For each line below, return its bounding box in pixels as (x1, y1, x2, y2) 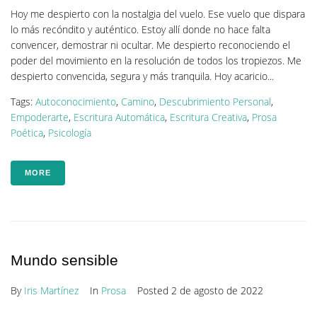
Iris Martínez (24, 283, 79, 297)
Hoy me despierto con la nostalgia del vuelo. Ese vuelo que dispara (11, 6, 305, 21)
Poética (11, 125, 43, 139)
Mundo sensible (11, 251, 118, 268)
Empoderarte (11, 110, 69, 124)
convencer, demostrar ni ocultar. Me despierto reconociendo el (11, 38, 290, 52)
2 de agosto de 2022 (171, 283, 263, 297)
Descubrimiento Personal (159, 94, 271, 108)
